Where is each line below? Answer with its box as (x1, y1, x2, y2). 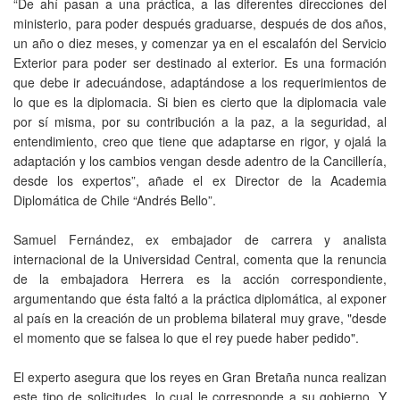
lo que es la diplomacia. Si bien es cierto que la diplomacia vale (13, 92, 387, 111)
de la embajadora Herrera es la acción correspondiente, (13, 269, 387, 287)
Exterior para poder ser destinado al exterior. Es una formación (13, 53, 387, 71)
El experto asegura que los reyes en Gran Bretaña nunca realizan (13, 367, 387, 386)
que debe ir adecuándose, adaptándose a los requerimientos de (13, 72, 387, 91)
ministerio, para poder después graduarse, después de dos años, (13, 13, 387, 32)
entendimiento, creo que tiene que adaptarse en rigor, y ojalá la (13, 131, 387, 150)
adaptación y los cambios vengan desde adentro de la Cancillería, (13, 151, 387, 170)
